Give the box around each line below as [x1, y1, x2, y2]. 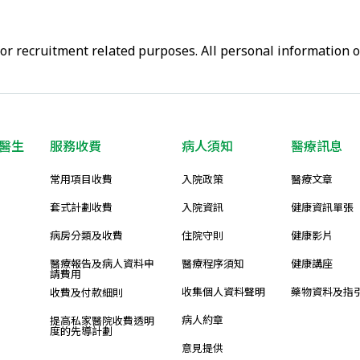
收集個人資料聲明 [182, 284, 265, 299]
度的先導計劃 [50, 324, 112, 338]
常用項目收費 [50, 172, 112, 186]
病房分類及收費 [50, 228, 123, 243]
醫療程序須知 [182, 256, 244, 271]
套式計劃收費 [50, 200, 112, 215]
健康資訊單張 [291, 200, 354, 215]
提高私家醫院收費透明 [50, 313, 154, 328]
